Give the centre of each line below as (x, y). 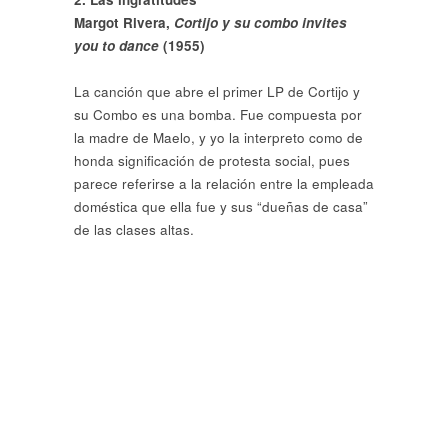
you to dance (116, 45)
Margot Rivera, (124, 22)
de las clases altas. (134, 230)
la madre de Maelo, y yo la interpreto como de (218, 138)
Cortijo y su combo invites (260, 22)
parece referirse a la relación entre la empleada (224, 184)
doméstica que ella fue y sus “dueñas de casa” (221, 207)
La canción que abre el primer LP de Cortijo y (217, 92)
